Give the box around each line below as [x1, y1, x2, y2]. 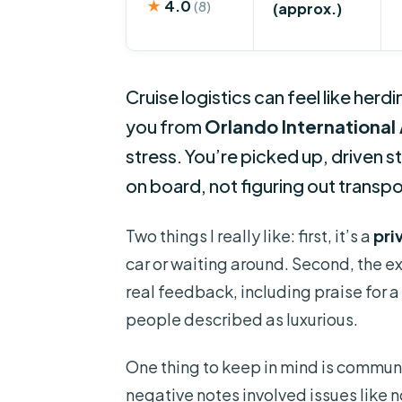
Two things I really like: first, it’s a [126, 225, 373, 247]
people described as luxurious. [126, 309, 358, 330]
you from [126, 115, 205, 138]
